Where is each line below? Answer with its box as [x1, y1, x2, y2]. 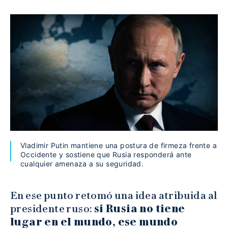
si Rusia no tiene [94, 203, 185, 215]
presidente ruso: [10, 203, 94, 215]
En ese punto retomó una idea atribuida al [10, 189, 217, 202]
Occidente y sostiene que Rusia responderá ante [20, 150, 192, 159]
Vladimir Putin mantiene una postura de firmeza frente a [20, 141, 217, 150]
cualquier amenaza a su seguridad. [20, 159, 144, 168]
